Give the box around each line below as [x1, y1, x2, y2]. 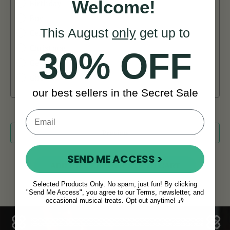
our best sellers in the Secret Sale [32, 87, 198, 99]
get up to [136, 26, 190, 40]
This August [40, 26, 112, 40]
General [29, 56, 59, 68]
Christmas [29, 42, 67, 53]
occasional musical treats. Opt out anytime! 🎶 [46, 197, 184, 204]
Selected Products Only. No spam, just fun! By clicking [33, 180, 197, 188]
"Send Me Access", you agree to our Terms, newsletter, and [26, 188, 204, 196]
